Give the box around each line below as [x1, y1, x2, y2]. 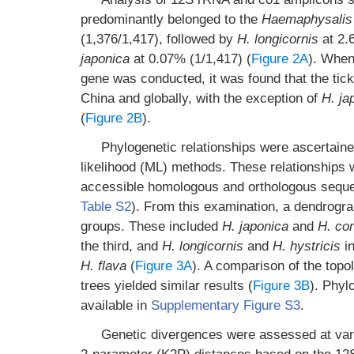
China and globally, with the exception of [81, 91, 322, 106]
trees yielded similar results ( [81, 278, 253, 293]
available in [81, 298, 151, 313]
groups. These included [81, 219, 222, 234]
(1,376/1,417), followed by [81, 32, 237, 47]
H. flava [81, 258, 126, 273]
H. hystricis [273, 239, 341, 254]
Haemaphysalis [262, 12, 352, 27]
